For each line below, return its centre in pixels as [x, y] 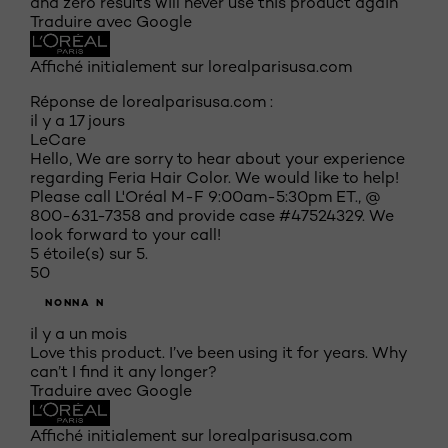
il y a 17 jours [77, 121]
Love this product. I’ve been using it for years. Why [218, 353]
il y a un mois [78, 334]
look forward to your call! [125, 235]
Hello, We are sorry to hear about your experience [217, 159]
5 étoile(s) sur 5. [89, 254]
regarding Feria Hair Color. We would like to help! [214, 178]
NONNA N [75, 303]
